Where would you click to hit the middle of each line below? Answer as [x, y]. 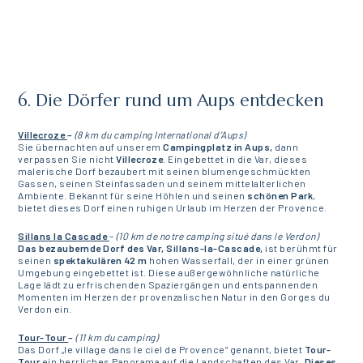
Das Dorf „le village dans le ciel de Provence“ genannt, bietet [161, 349]
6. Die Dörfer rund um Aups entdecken [171, 100]
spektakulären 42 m [101, 260]
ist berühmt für [300, 248]
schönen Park [280, 195]
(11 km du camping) [116, 337]
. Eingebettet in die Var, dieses [235, 158]
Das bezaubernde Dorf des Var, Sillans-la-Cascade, [141, 248]
